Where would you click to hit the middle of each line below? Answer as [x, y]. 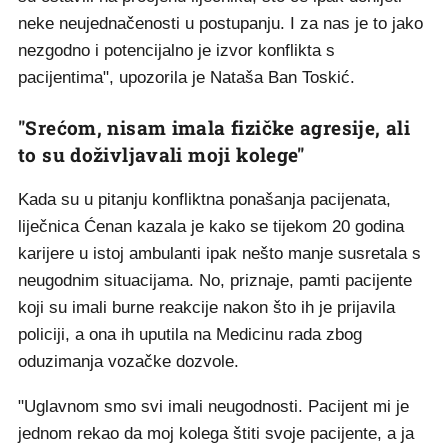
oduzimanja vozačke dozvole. [131, 361]
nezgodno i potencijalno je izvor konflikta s [176, 50]
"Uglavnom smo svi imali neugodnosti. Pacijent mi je [213, 406]
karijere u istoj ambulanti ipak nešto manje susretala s [219, 253]
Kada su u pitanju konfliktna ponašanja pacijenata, [204, 199]
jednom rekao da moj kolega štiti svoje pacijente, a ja [216, 433]
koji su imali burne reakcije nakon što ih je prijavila [206, 307]
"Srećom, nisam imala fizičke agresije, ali [214, 127]
